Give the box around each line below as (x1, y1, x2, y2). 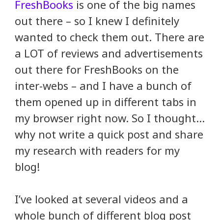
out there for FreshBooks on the (15, 62, 179, 77)
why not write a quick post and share (15, 127, 203, 142)
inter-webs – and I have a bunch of (15, 78, 192, 93)
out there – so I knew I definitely (15, 13, 179, 28)
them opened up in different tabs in (15, 94, 196, 110)
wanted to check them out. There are (15, 29, 204, 45)
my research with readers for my (15, 143, 180, 158)
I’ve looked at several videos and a (15, 192, 188, 207)
